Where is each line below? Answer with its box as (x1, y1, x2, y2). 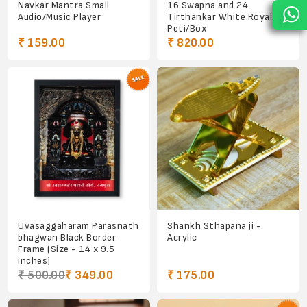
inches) (18, 255, 51, 267)
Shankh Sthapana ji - (167, 220, 261, 232)
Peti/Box (167, 23, 206, 35)
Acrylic (167, 232, 197, 244)
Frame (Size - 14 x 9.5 (18, 243, 115, 256)
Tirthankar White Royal (167, 11, 272, 23)
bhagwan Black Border (18, 232, 116, 244)
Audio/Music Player (18, 11, 101, 23)
